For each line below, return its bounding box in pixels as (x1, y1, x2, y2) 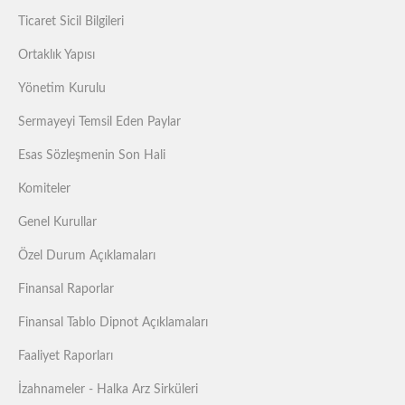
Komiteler (18, 183, 71, 195)
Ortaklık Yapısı (18, 49, 95, 61)
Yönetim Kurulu (18, 82, 106, 95)
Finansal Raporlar (18, 283, 114, 296)
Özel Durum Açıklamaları (18, 250, 155, 262)
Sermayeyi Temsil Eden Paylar (18, 116, 181, 128)
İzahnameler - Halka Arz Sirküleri (18, 383, 198, 396)
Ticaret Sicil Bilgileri (18, 15, 124, 28)
